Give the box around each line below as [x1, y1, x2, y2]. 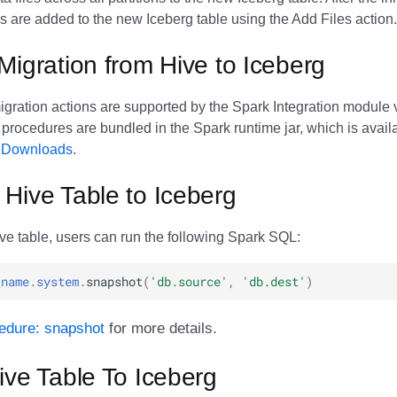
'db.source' [150, 273, 228, 291]
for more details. [105, 320, 217, 338]
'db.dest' [242, 273, 306, 291]
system [36, 273, 79, 291]
